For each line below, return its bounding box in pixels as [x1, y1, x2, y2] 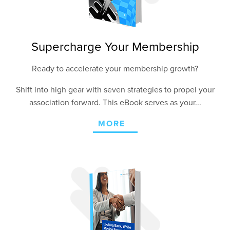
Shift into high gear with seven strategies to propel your [15, 85, 215, 95]
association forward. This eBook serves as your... [29, 98, 201, 108]
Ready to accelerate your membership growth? [32, 64, 198, 74]
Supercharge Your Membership [31, 40, 199, 54]
